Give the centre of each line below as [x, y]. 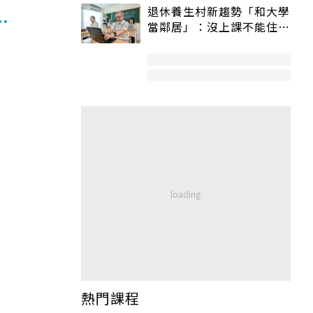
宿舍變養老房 [183, 42]
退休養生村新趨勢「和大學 [219, 12]
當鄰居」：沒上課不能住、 [219, 27]
